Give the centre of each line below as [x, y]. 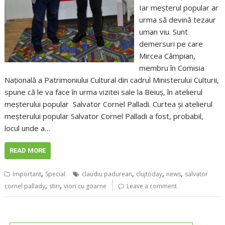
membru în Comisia [172, 68]
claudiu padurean [107, 174]
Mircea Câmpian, [167, 56]
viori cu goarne [85, 186]
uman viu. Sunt [163, 32]
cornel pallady [25, 186]
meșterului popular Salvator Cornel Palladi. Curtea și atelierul [109, 104]
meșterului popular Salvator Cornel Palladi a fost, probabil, [104, 116]
